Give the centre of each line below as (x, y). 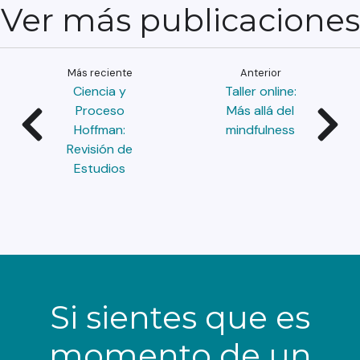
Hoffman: (100, 130)
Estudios (100, 168)
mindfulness (260, 130)
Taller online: (260, 91)
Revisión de (100, 149)
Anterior (260, 73)
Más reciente (100, 73)
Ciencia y (100, 91)
